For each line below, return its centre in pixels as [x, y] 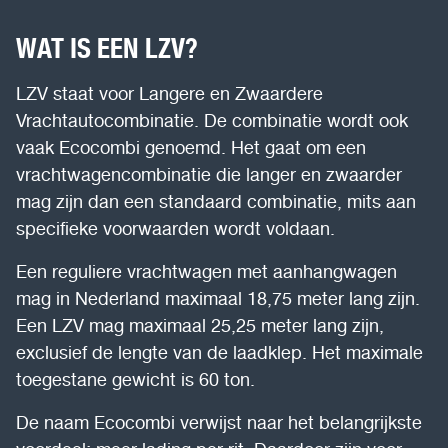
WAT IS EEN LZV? [110, 47]
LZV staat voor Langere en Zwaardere [169, 92]
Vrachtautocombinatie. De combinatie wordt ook [212, 119]
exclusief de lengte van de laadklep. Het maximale [219, 351]
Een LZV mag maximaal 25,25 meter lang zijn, [200, 324]
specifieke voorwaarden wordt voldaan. [175, 227]
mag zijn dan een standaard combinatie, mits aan [216, 200]
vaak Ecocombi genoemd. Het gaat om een [191, 146]
